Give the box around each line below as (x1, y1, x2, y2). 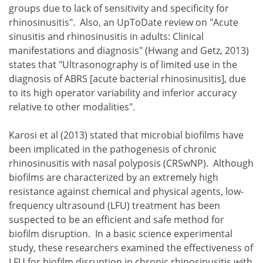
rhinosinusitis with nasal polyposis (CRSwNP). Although (9, 156, 254, 170)
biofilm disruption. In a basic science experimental (9, 227, 232, 240)
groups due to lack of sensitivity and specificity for (9, 1, 229, 15)
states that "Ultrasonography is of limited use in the (9, 58, 237, 71)
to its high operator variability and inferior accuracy (9, 86, 237, 99)
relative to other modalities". (9, 100, 135, 113)
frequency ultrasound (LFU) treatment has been (9, 198, 220, 212)
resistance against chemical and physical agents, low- (9, 184, 244, 198)
